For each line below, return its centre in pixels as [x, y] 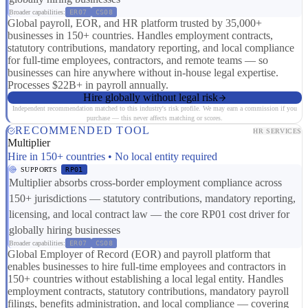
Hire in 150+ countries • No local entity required [112, 157]
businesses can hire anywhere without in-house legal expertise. [143, 73]
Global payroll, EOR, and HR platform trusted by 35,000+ [135, 23]
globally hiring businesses [65, 230]
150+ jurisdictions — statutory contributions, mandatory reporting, [152, 199]
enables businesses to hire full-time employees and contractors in [147, 267]
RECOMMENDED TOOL [83, 131]
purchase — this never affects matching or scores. [155, 118]
